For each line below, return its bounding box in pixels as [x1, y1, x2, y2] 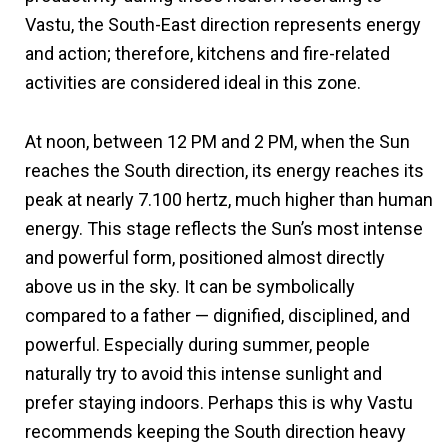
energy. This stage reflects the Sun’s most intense [25, 217, 423, 239]
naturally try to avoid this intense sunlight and [25, 362, 382, 384]
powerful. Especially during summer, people [25, 333, 370, 355]
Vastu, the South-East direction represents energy [25, 13, 421, 35]
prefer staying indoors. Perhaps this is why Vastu [25, 391, 413, 413]
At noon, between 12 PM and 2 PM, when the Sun [25, 130, 410, 152]
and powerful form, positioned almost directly [25, 246, 385, 268]
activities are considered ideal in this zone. [25, 71, 361, 93]
